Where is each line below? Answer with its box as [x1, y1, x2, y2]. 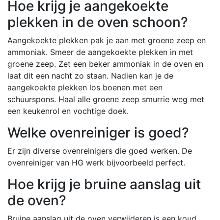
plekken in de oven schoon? [7, 13, 188, 30]
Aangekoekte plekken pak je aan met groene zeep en [7, 35, 206, 45]
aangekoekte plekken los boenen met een [7, 82, 163, 92]
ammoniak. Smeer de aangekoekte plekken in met [7, 47, 193, 57]
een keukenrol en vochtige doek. [7, 106, 129, 116]
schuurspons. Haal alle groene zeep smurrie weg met [7, 94, 204, 104]
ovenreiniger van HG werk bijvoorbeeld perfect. [7, 157, 185, 167]
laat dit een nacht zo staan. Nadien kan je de [7, 70, 173, 81]
